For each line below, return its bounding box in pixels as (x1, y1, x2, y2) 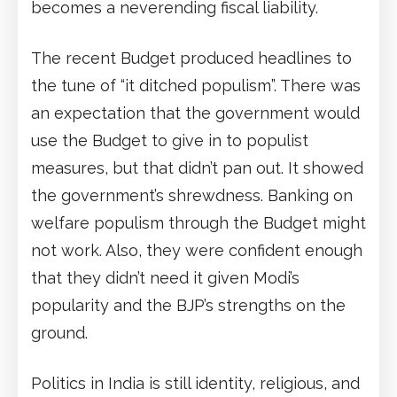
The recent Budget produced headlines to (31, 48, 352, 67)
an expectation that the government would (31, 103, 360, 122)
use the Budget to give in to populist (31, 130, 308, 150)
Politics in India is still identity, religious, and (31, 373, 360, 393)
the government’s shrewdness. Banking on (31, 185, 353, 205)
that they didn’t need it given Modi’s (31, 268, 300, 287)
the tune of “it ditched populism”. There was (31, 75, 361, 95)
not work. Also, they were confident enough (31, 240, 362, 260)
